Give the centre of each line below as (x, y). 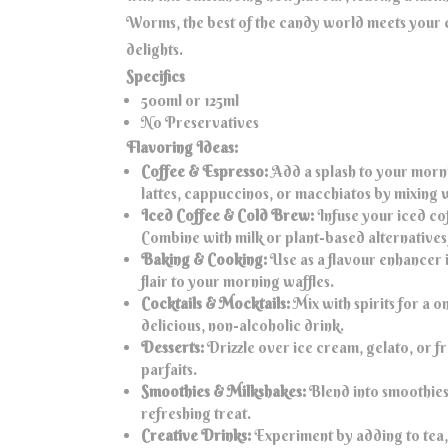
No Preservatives (200, 123)
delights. (154, 50)
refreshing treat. (196, 414)
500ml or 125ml (190, 101)
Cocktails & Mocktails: (215, 304)
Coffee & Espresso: (204, 172)
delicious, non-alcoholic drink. (242, 326)
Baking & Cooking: (204, 260)
